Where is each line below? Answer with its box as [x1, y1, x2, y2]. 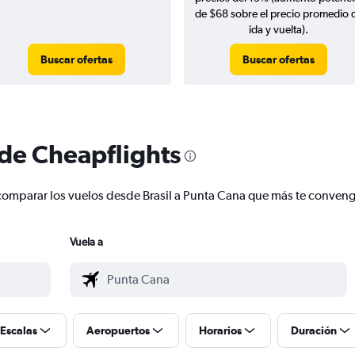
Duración [291, 324, 337, 338]
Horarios [199, 324, 242, 338]
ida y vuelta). [249, 23, 308, 36]
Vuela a [70, 235, 103, 249]
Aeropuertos [86, 324, 150, 338]
